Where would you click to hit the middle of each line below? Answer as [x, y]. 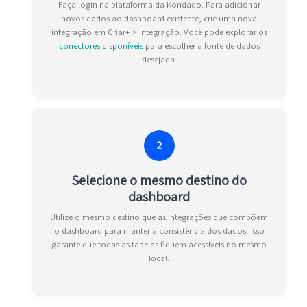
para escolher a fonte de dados [201, 46]
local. [159, 258]
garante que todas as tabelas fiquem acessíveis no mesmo [159, 245]
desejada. [159, 60]
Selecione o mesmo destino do [159, 181]
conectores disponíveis [101, 46]
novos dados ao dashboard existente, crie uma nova [159, 19]
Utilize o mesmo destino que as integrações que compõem [159, 217]
